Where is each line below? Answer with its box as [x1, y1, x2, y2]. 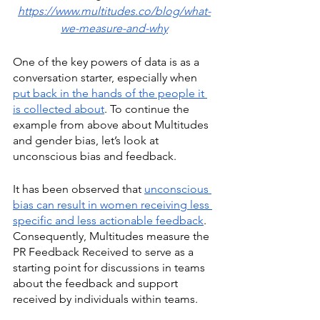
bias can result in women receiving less [13, 198, 212, 212]
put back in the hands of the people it [13, 86, 207, 101]
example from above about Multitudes [13, 118, 211, 132]
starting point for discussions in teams [13, 261, 208, 275]
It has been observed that [13, 182, 144, 196]
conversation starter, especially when [13, 71, 200, 85]
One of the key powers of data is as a [13, 55, 202, 69]
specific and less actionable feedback [13, 214, 204, 228]
